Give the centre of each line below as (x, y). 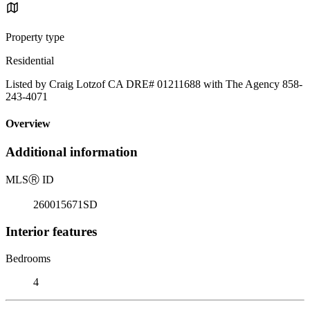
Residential (30, 60)
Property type (35, 37)
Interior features (51, 231)
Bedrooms (28, 258)
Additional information (72, 152)
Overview (28, 124)
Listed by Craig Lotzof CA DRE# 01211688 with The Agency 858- (154, 84)
